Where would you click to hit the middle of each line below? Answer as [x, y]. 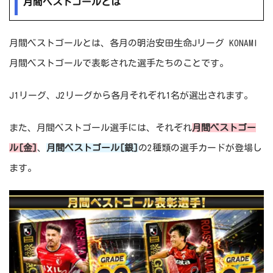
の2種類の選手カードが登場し [200, 147]
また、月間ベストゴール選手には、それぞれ [101, 127]
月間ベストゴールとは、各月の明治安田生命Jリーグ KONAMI [133, 43]
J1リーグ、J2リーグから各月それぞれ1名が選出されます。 [131, 95]
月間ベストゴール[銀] [92, 147]
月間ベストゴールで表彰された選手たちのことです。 [119, 63]
